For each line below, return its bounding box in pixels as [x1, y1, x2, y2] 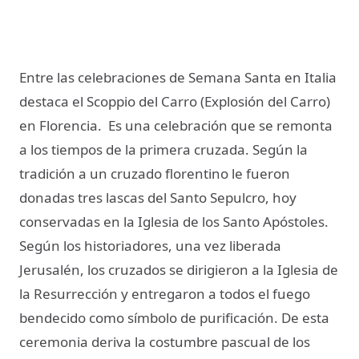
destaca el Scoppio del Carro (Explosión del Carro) [19, 92, 330, 111]
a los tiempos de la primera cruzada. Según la [19, 140, 308, 159]
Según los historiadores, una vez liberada [19, 236, 281, 256]
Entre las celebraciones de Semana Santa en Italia [19, 68, 337, 87]
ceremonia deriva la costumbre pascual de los [19, 333, 310, 352]
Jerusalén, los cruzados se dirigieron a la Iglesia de [19, 260, 338, 280]
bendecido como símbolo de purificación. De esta [19, 309, 329, 328]
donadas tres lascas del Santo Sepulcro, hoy [19, 188, 296, 208]
